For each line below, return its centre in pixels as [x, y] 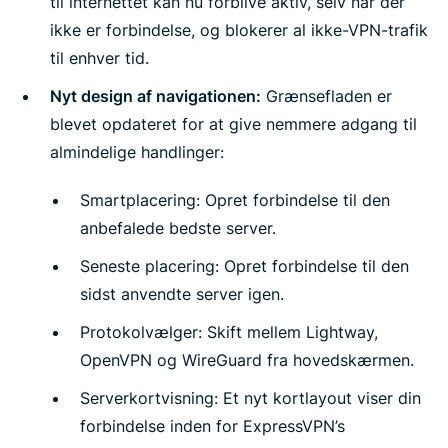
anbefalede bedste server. [178, 228]
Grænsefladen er [326, 96]
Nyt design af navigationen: [155, 96]
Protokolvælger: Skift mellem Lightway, [229, 332]
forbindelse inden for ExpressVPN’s [212, 426]
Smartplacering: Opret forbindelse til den [235, 200]
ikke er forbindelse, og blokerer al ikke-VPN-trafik [239, 30]
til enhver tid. [99, 58]
